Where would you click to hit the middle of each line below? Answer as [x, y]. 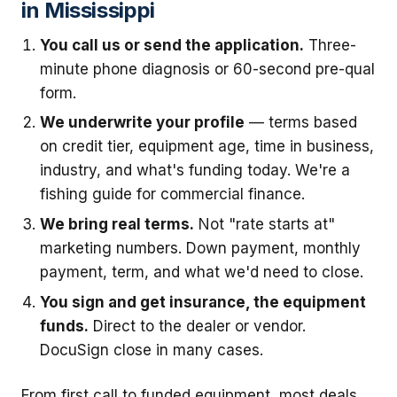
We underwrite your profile [143, 123]
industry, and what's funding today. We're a [195, 171]
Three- [331, 45]
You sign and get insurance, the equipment [203, 302]
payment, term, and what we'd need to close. [202, 272]
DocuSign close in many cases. [152, 350]
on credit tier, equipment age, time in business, [207, 147]
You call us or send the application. [172, 45]
